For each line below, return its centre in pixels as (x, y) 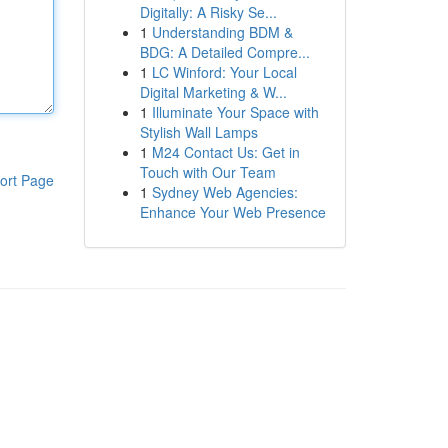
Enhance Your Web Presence (232, 212)
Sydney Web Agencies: (224, 192)
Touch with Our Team (207, 172)
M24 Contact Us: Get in (225, 152)
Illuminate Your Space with (235, 112)
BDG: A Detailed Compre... (224, 52)
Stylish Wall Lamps (198, 132)
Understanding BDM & (222, 32)
